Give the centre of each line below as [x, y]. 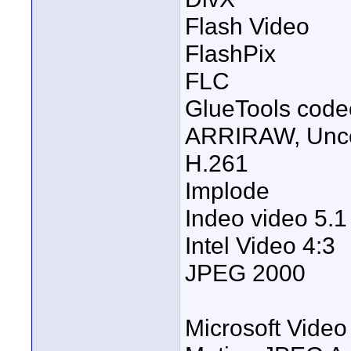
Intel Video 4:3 [260, 246]
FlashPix [230, 54]
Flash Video [247, 26]
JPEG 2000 [245, 273]
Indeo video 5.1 [266, 218]
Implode [227, 191]
